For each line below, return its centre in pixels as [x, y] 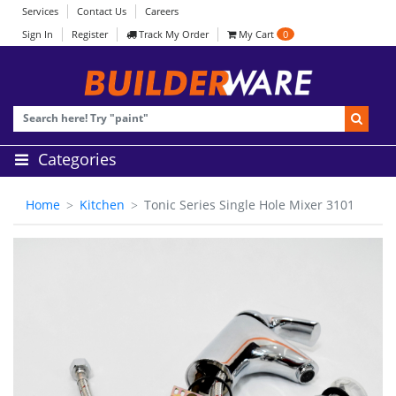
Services [40, 11]
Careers [162, 11]
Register [90, 34]
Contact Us [102, 11]
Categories [77, 159]
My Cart [256, 34]
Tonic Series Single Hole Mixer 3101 [249, 204]
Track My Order [172, 34]
